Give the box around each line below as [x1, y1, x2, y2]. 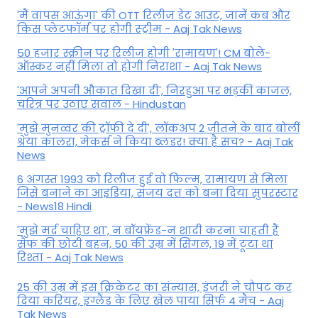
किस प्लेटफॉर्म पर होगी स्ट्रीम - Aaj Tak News [17, 21, 242, 37]
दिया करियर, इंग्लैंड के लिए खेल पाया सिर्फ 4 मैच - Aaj [17, 292, 284, 308]
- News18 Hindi [17, 199, 92, 214]
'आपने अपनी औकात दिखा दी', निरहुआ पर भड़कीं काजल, [17, 83, 292, 99]
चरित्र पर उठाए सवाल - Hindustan [17, 97, 186, 112]
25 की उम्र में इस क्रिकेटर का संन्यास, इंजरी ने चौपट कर [17, 279, 292, 295]
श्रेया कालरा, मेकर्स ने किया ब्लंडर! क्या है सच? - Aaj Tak [17, 134, 293, 150]
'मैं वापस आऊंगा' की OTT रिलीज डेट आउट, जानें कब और [17, 8, 290, 23]
